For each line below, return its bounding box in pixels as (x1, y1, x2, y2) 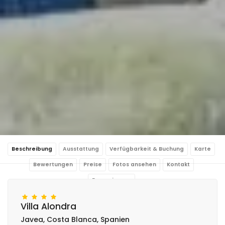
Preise (83, 160, 102, 168)
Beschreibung (12, 145, 52, 153)
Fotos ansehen (112, 160, 156, 168)
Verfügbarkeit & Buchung (109, 145, 184, 153)
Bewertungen (33, 160, 73, 168)
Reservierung (91, 176, 131, 184)
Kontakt (166, 160, 190, 168)
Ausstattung (63, 145, 99, 153)
